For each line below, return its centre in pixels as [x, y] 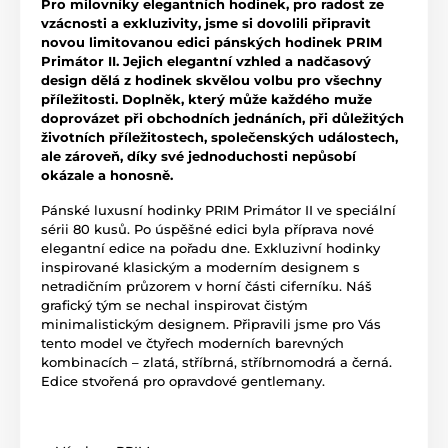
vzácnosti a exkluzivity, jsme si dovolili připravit [206, 23]
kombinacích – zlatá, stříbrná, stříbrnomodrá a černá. [216, 362]
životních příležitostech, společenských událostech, [219, 137]
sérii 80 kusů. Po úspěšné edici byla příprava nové [207, 229]
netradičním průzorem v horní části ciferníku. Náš [206, 286]
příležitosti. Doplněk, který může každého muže [206, 99]
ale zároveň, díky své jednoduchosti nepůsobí [198, 156]
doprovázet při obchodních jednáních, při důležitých [222, 118]
